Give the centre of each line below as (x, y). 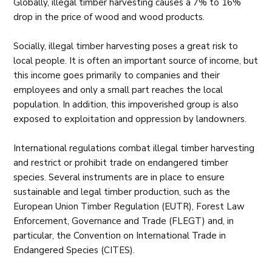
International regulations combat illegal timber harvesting (134, 148)
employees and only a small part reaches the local (118, 90)
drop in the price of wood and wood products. (110, 17)
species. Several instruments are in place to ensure (119, 177)
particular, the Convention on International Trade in (120, 235)
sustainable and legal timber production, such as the (122, 192)
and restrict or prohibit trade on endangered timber (121, 162)
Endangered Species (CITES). (74, 250)
